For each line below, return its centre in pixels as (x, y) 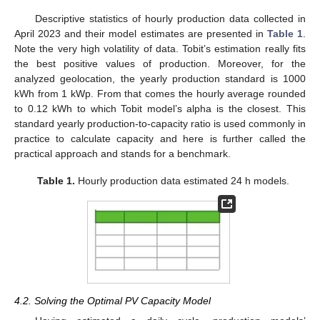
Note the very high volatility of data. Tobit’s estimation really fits (160, 48)
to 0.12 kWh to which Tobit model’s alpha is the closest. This (160, 108)
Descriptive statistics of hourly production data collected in (170, 18)
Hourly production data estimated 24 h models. (182, 181)
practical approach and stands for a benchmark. (122, 153)
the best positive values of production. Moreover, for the (160, 63)
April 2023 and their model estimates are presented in (141, 33)
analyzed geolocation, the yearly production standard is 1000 (160, 78)
